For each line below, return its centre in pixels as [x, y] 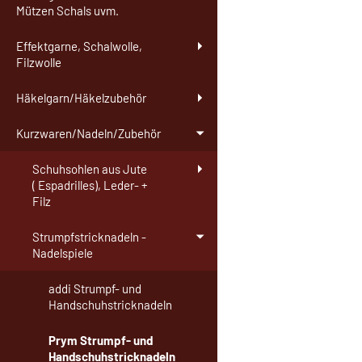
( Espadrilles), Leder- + [90, 185]
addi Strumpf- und [95, 289]
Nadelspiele [63, 253]
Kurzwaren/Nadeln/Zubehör [88, 134]
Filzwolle [39, 63]
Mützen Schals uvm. [67, 11]
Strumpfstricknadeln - [89, 237]
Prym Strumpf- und [101, 341]
